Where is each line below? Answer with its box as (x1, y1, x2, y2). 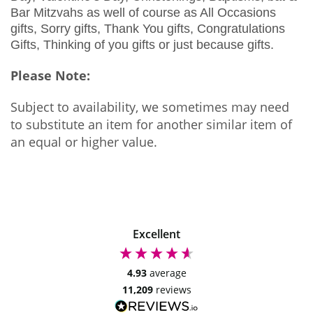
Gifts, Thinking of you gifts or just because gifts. (10, 37, 274, 52)
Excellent (133, 226, 180, 242)
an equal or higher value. (10, 133, 157, 150)
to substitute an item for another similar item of (10, 115, 292, 133)
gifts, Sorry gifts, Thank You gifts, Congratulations (10, 21, 285, 36)
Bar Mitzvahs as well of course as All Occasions (10, 5, 276, 20)
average (149, 265, 187, 279)
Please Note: (10, 66, 90, 84)
